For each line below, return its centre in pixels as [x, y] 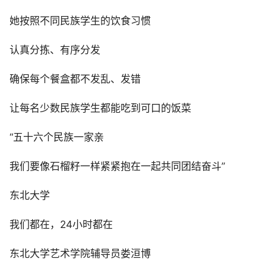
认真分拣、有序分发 [55, 50]
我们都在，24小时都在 [61, 225]
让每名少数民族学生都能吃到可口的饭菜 [100, 108]
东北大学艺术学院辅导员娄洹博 [80, 254]
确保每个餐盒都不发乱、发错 [75, 79]
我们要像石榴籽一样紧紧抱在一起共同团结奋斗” [117, 167]
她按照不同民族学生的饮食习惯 [80, 21]
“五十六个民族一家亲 [57, 137]
